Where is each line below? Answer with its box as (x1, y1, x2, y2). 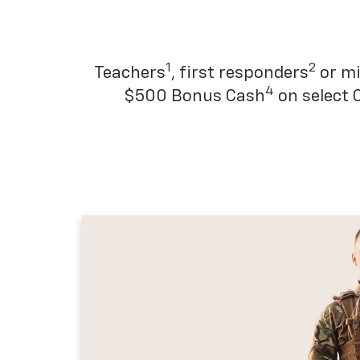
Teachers (93, 64, 166, 82)
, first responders (170, 64, 309, 82)
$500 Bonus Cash (124, 88, 265, 105)
